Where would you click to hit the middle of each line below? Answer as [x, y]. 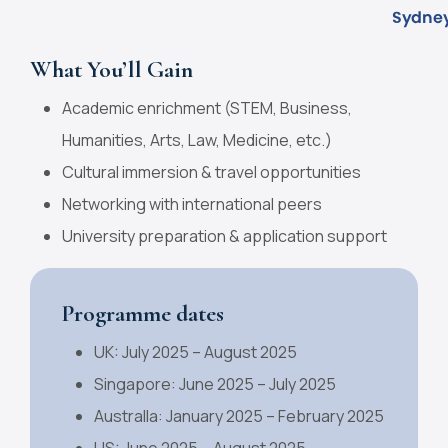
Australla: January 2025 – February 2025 [239, 415]
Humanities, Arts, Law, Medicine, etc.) [197, 139]
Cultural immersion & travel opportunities [211, 171]
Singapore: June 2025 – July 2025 [215, 383]
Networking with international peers [192, 203]
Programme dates [143, 313]
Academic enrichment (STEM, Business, [207, 107]
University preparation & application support [224, 235]
